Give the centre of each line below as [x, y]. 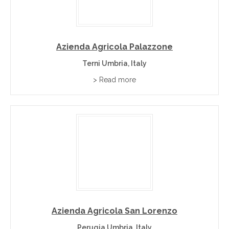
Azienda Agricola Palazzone [114, 47]
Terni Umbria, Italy [114, 63]
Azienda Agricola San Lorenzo [114, 211]
